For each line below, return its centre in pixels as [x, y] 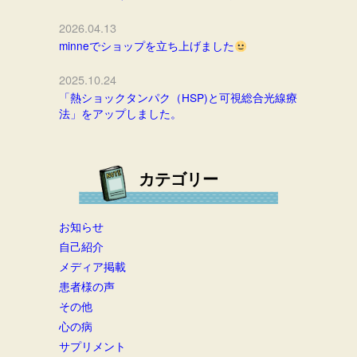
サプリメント [92, 346]
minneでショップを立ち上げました [147, 46]
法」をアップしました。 [120, 114]
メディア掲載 [92, 266]
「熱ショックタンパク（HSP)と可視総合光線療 [178, 98]
